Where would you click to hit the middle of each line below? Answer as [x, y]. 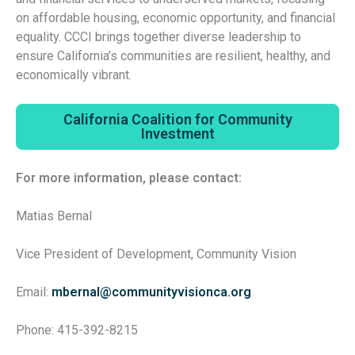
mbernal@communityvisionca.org [151, 292]
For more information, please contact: [129, 178]
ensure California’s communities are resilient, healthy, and [173, 56]
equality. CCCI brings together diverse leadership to [158, 37]
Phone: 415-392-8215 [77, 330]
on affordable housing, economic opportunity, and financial [176, 18]
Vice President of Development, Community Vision [156, 254]
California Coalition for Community [177, 120]
